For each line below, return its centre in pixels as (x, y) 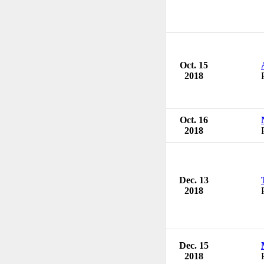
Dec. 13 (194, 180)
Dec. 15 (194, 245)
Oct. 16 (194, 120)
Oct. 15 (194, 65)
